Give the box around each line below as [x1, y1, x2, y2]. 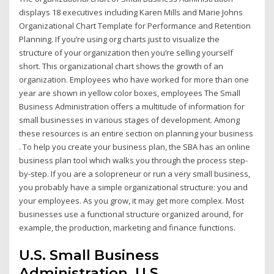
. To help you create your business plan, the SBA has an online [19, 141, 251, 152]
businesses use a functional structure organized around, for [19, 208, 244, 220]
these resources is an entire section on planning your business [19, 127, 254, 139]
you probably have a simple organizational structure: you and [19, 181, 248, 193]
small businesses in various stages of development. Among [19, 114, 240, 125]
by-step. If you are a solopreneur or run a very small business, [19, 168, 251, 179]
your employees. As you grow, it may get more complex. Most [19, 194, 245, 206]
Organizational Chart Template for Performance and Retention [19, 20, 251, 31]
